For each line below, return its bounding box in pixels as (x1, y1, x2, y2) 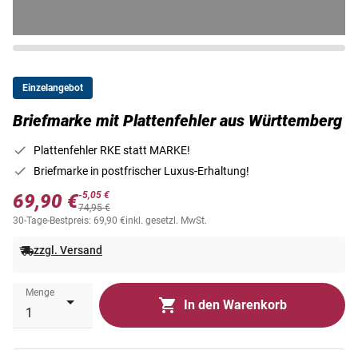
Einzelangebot (22, 82, 83, 93)
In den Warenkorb (183, 296, 287, 312)
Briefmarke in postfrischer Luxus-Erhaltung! (34, 165, 249, 177)
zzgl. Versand (34, 244, 102, 257)
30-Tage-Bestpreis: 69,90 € (13, 215, 125, 226)
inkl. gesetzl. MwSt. (125, 215, 207, 226)
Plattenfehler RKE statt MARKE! (34, 144, 190, 157)
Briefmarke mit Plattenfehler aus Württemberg (13, 111, 342, 130)
